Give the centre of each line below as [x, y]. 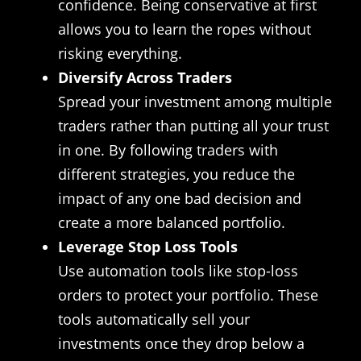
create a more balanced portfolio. [172, 222]
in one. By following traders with [168, 149]
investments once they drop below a [181, 343]
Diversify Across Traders [145, 77]
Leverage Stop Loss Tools [148, 246]
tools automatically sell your [154, 319]
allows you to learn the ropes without [185, 29]
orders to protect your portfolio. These [188, 295]
